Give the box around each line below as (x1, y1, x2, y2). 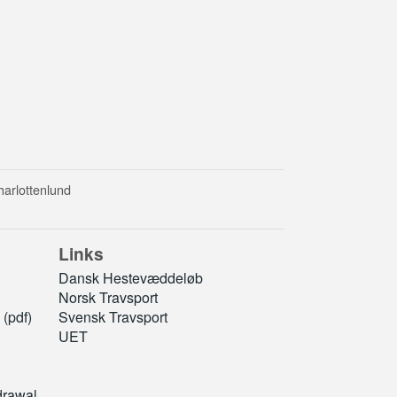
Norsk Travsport (58, 286, 158, 307)
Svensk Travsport (58, 306, 167, 327)
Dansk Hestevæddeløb (58, 267, 203, 288)
